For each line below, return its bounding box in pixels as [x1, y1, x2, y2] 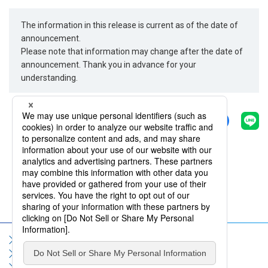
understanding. [21, 72, 78, 83]
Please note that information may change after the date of [21, 46, 243, 56]
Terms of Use [68, 236, 112, 245]
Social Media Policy [18, 249, 83, 258]
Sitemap [18, 236, 45, 245]
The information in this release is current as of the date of [21, 20, 239, 30]
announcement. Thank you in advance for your [21, 59, 197, 69]
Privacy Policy [135, 236, 181, 245]
